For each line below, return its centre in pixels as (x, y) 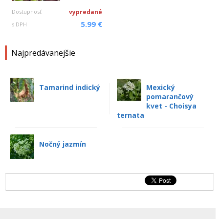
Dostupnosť (27, 11)
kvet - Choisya (171, 106)
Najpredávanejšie (43, 53)
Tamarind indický (70, 87)
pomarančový (170, 97)
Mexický (161, 87)
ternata (131, 115)
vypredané (86, 12)
